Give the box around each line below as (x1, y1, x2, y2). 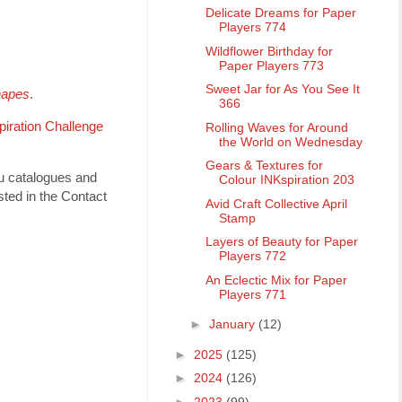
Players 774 (218, 20, 286, 35)
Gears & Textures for (205, 158, 323, 173)
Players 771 (218, 286, 286, 301)
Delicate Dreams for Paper (205, 5, 356, 21)
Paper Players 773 (218, 57, 324, 73)
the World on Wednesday (218, 134, 363, 149)
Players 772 (218, 249, 286, 264)
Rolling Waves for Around (205, 119, 348, 135)
